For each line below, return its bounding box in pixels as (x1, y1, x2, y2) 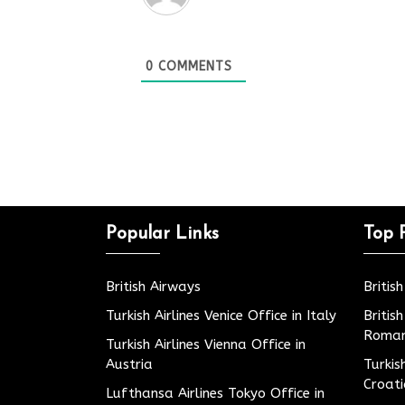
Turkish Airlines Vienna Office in (106, 336, 306, 353)
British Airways (106, 278, 201, 295)
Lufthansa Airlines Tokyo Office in (106, 385, 325, 401)
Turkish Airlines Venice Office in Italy (106, 307, 336, 324)
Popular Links (106, 225, 219, 243)
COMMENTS (153, 58, 232, 74)
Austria (106, 356, 153, 372)
